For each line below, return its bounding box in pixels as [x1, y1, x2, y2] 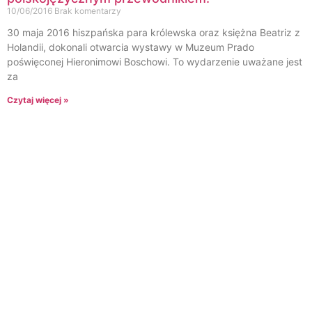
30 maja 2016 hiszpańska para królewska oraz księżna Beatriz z [7, 26, 300, 39]
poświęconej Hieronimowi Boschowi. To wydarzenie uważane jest [7, 56, 302, 68]
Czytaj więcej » [7, 95, 69, 106]
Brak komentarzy [54, 6, 121, 17]
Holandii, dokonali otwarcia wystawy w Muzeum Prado [7, 41, 254, 54]
